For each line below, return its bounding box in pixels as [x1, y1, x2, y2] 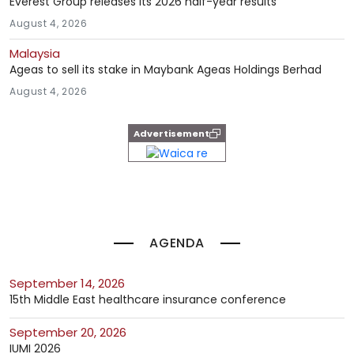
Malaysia [9, 45, 60, 62]
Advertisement [134, 127, 209, 140]
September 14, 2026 [17, 275, 125, 292]
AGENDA [149, 234, 205, 253]
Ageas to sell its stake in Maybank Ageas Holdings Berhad [9, 62, 322, 77]
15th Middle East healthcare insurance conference [9, 292, 286, 308]
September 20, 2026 [17, 324, 126, 341]
